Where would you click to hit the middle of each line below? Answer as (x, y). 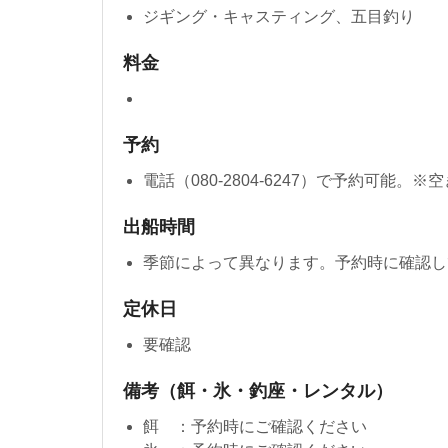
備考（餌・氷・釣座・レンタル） (258, 390)
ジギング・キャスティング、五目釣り (279, 16)
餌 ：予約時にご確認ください (255, 426)
